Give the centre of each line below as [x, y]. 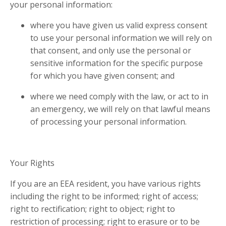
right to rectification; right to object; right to [93, 209]
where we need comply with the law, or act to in [119, 97]
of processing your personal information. [108, 122]
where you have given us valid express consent [119, 25]
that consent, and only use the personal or [111, 51]
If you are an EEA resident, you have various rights [105, 184]
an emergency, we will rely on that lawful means [120, 109]
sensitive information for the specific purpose [117, 63]
